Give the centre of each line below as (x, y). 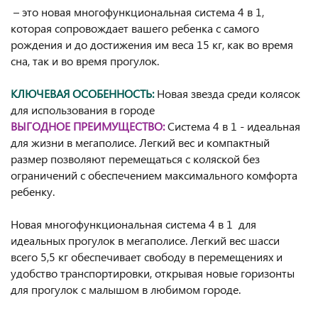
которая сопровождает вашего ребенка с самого (135, 28)
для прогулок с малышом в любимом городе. (126, 289)
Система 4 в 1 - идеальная (232, 126)
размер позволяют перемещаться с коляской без (135, 159)
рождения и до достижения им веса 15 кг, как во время (152, 44)
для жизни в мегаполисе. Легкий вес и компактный (140, 142)
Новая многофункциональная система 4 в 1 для (133, 224)
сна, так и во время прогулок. (85, 61)
